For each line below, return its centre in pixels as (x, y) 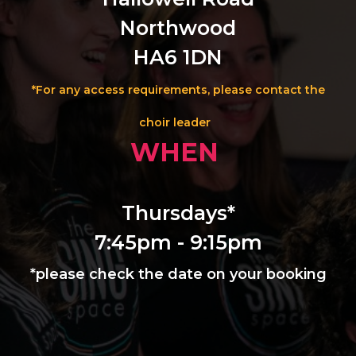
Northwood (178, 28)
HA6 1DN (178, 58)
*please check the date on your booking (178, 275)
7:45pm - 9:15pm (178, 243)
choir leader (178, 123)
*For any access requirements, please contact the (178, 90)
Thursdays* (178, 213)
